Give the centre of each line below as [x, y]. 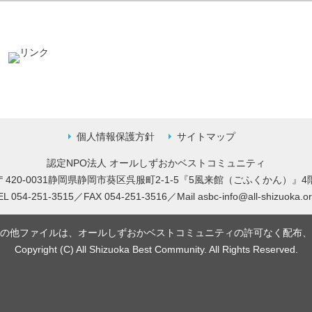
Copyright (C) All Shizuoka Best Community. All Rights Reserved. [156, 249]
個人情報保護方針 [116, 136]
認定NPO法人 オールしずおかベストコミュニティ [156, 163]
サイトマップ [206, 136]
